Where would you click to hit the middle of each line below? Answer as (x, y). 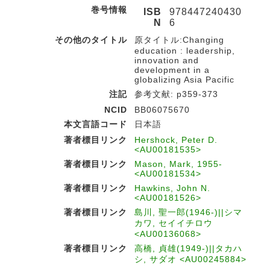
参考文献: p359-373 (176, 94)
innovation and (167, 60)
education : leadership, (185, 51)
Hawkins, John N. (172, 188)
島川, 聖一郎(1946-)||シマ (188, 212)
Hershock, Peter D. (176, 140)
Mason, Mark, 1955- (178, 164)
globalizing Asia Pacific (184, 80)
